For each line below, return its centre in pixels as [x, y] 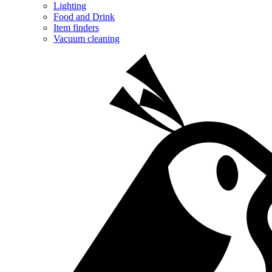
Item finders [76, 27]
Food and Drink [84, 16]
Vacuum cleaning [87, 38]
